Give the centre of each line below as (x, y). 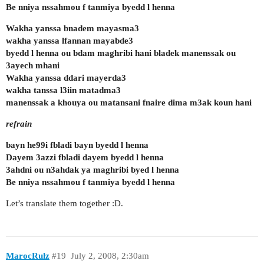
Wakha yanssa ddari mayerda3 (66, 77)
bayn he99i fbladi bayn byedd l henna (77, 145)
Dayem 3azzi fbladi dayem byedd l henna (85, 157)
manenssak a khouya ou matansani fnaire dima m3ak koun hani (129, 102)
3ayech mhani (33, 65)
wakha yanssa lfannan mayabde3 (70, 40)
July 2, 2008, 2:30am (110, 256)
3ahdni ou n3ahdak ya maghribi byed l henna (93, 169)
